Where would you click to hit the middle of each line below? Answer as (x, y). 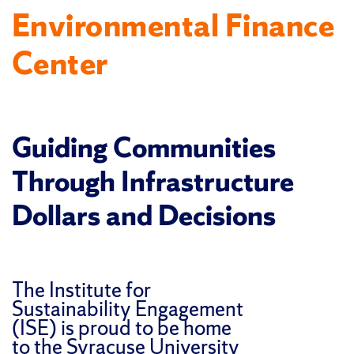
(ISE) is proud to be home (122, 327)
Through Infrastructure (153, 181)
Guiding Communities (144, 147)
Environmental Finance (173, 25)
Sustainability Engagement (128, 308)
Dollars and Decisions (144, 215)
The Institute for (81, 289)
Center (60, 63)
